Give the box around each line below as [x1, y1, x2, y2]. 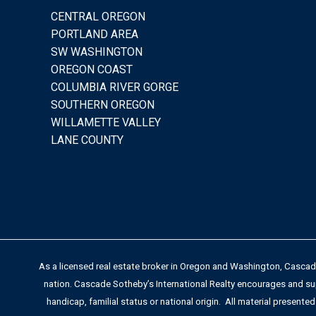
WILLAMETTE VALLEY [51, 115, 161, 129]
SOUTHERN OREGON [51, 97, 154, 111]
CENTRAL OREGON [51, 9, 145, 23]
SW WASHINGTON [51, 44, 142, 59]
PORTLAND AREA [51, 27, 138, 41]
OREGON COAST [51, 62, 133, 76]
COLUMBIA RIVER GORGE [51, 80, 178, 94]
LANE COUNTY [51, 133, 123, 147]
